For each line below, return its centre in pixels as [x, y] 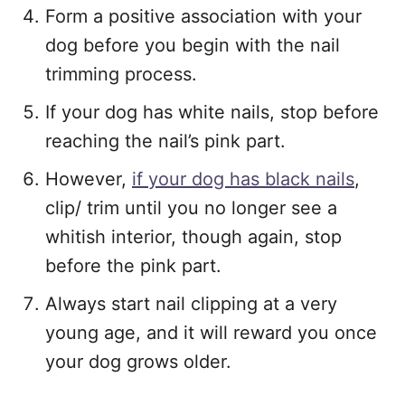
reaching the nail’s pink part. [165, 141]
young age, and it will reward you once [211, 333]
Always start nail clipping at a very [191, 304]
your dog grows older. [138, 362]
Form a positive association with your [203, 17]
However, [89, 179]
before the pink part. [133, 266]
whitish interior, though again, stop [193, 237]
